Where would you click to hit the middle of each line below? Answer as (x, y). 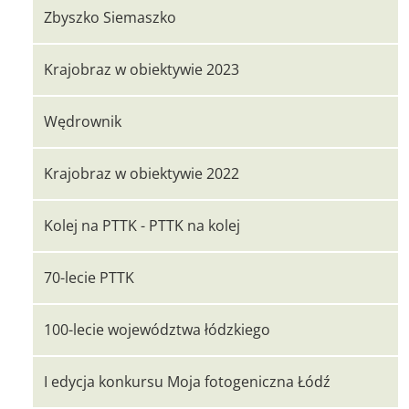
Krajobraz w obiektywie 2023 (142, 69)
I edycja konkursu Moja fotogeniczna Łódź (187, 382)
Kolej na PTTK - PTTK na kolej (142, 225)
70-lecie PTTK (89, 278)
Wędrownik (83, 121)
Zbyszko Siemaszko (110, 17)
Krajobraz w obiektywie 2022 (142, 173)
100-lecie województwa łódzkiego (157, 330)
